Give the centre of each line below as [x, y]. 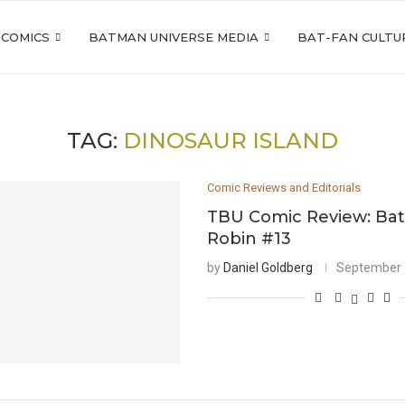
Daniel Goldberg [268, 268]
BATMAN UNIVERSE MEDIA [174, 37]
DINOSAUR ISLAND [230, 141]
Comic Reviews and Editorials [284, 188]
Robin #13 [250, 239]
